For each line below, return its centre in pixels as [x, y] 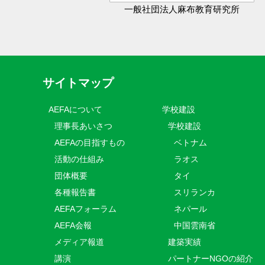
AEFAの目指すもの [90, 143]
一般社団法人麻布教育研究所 [182, 9]
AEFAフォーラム [85, 209]
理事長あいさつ [83, 126]
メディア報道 [79, 242]
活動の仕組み [79, 159]
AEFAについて [80, 109]
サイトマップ [78, 83]
